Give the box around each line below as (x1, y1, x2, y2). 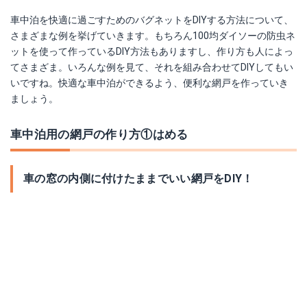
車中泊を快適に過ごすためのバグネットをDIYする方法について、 (10, 14, 293, 25)
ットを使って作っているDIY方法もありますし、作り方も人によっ (10, 46, 293, 57)
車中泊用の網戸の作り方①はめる (10, 127, 188, 141)
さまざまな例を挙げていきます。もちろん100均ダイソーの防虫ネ (10, 30, 295, 41)
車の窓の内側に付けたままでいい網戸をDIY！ (23, 172, 254, 185)
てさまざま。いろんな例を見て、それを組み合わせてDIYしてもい (10, 62, 293, 73)
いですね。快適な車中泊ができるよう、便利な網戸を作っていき (10, 77, 288, 88)
